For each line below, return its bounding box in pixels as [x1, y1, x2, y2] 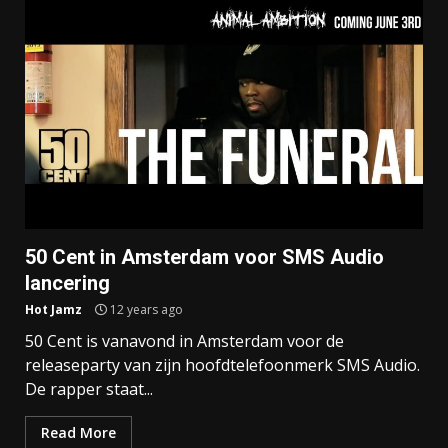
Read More [41, 423, 116, 443]
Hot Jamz [25, 301, 82, 319]
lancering [25, 271, 110, 296]
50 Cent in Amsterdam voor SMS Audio [25, 245, 384, 270]
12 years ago [107, 301, 183, 319]
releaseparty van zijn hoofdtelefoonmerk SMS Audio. [25, 354, 420, 377]
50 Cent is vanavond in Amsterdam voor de [25, 330, 344, 353]
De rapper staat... [25, 378, 153, 401]
